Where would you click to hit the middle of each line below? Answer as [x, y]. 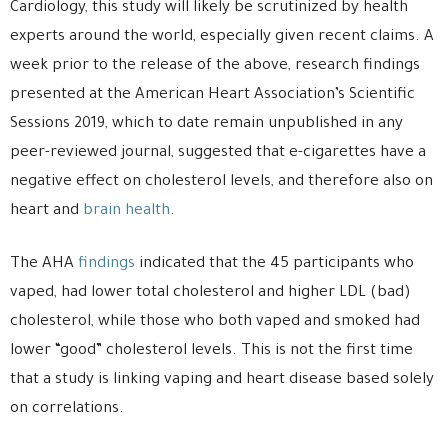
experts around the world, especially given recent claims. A [222, 37]
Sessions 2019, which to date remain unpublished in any [206, 124]
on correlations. [67, 409]
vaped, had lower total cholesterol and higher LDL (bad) [210, 293]
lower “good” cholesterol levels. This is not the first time [211, 351]
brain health [126, 211]
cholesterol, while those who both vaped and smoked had [215, 322]
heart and [46, 211]
